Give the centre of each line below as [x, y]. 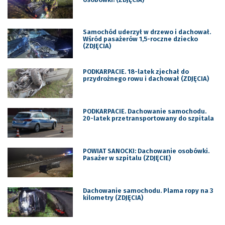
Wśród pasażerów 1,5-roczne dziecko [140, 39]
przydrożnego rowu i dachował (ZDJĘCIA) [146, 79]
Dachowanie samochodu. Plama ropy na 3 [148, 190]
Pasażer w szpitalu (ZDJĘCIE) [127, 158]
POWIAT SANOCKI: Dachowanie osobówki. [146, 151]
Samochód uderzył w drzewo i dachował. [147, 32]
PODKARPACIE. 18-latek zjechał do [136, 72]
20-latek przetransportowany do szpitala [148, 119]
